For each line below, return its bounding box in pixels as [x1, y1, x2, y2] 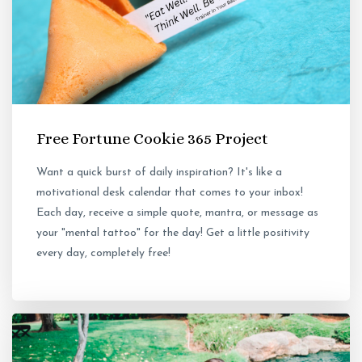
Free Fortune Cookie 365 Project [36, 129, 268, 149]
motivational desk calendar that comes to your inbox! [36, 187, 303, 200]
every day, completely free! [36, 247, 170, 260]
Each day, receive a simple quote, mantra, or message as [36, 207, 318, 220]
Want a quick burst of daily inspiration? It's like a [36, 166, 282, 179]
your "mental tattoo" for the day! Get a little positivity [36, 227, 309, 240]
